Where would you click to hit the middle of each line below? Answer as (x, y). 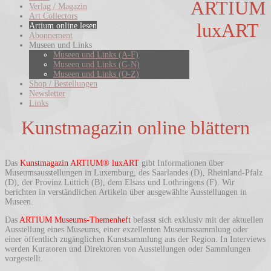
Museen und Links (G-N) (96, 64)
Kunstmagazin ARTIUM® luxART (80, 163)
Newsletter (47, 93)
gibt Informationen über (181, 163)
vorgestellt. (24, 258)
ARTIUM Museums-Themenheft (75, 220)
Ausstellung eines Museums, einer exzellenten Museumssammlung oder (126, 229)
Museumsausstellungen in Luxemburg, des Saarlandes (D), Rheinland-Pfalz (134, 172)
